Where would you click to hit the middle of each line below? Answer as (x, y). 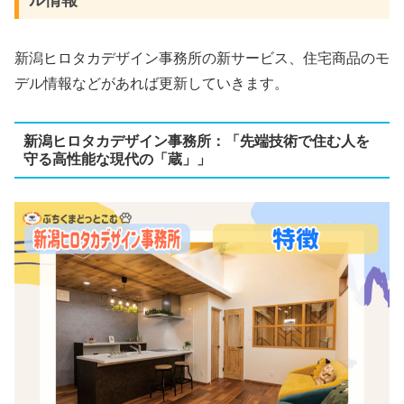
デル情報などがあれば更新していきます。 (151, 83)
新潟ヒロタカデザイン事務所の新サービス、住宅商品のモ (202, 58)
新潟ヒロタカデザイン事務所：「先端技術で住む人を (196, 141)
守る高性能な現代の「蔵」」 (117, 159)
